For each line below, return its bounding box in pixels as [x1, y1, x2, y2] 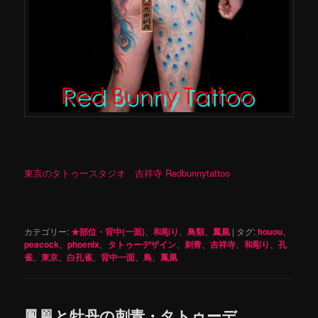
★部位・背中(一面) [71, 225, 146, 238]
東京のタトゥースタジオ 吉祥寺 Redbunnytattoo [24, 165, 231, 180]
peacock [24, 238, 60, 251]
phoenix [67, 238, 100, 251]
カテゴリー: [24, 225, 70, 238]
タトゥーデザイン [108, 238, 177, 251]
